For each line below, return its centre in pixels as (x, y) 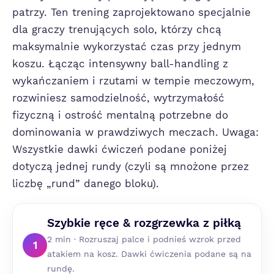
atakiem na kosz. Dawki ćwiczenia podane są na (149, 254)
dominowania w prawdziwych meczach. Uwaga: (135, 132)
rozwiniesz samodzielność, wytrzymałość (118, 98)
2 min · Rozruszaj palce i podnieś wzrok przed (144, 239)
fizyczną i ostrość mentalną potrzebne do (120, 115)
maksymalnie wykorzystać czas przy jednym (127, 46)
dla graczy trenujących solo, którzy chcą (117, 29)
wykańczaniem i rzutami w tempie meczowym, (133, 81)
